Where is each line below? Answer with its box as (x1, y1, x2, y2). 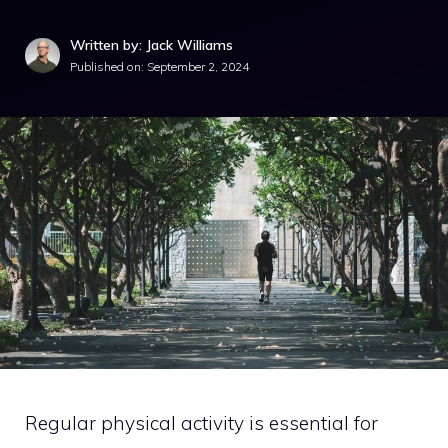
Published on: (70, 59, 147, 74)
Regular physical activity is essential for (25, 411, 378, 436)
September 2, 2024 (147, 59, 249, 74)
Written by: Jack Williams (70, 36, 233, 54)
